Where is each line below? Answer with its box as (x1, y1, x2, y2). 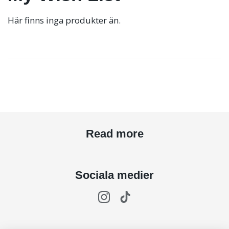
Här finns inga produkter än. (8, 14, 121, 26)
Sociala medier (75, 169, 154, 182)
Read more (85, 127, 144, 140)
